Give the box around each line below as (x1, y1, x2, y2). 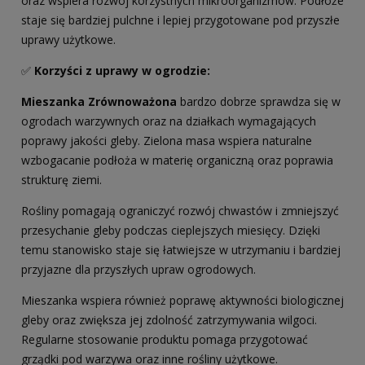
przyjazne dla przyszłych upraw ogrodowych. (21, 262, 256, 278)
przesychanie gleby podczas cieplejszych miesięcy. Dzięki (21, 222, 320, 239)
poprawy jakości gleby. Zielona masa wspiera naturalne (21, 133, 312, 149)
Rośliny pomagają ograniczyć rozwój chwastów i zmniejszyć (21, 203, 339, 219)
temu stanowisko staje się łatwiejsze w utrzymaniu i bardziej (21, 242, 341, 258)
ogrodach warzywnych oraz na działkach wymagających (21, 113, 316, 130)
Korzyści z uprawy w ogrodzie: (34, 63, 210, 79)
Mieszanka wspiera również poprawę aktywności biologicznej (21, 292, 344, 309)
